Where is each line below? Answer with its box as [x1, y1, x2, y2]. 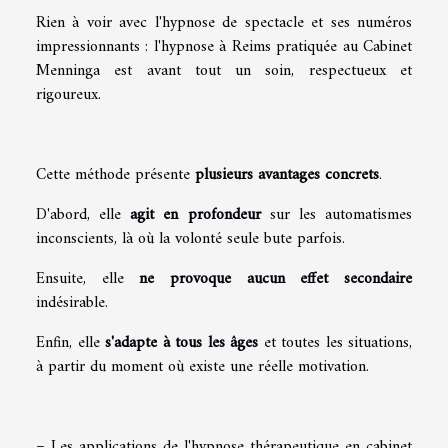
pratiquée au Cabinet [270, 32, 413, 61]
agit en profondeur [130, 200, 261, 229]
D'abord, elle [36, 200, 131, 229]
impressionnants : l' [36, 32, 161, 61]
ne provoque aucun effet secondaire [139, 264, 413, 293]
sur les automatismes [260, 200, 413, 229]
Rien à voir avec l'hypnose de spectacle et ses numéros [36, 8, 412, 37]
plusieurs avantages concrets [195, 160, 379, 189]
